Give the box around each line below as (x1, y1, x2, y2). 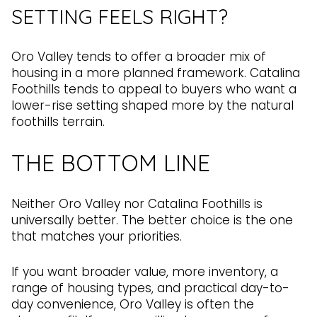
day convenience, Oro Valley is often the (11, 295, 254, 313)
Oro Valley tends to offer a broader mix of (11, 47, 266, 65)
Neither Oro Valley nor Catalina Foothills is (11, 195, 263, 212)
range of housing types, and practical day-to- (11, 279, 289, 296)
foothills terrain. (11, 113, 105, 130)
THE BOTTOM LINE (11, 149, 210, 178)
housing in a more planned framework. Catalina (11, 64, 300, 81)
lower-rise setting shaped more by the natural (11, 96, 294, 114)
